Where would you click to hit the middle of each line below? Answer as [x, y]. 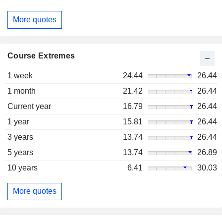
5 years [20, 152]
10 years [23, 167]
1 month [22, 91]
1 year [18, 121]
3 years [20, 137]
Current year [29, 106]
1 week [20, 75]
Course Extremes [41, 55]
